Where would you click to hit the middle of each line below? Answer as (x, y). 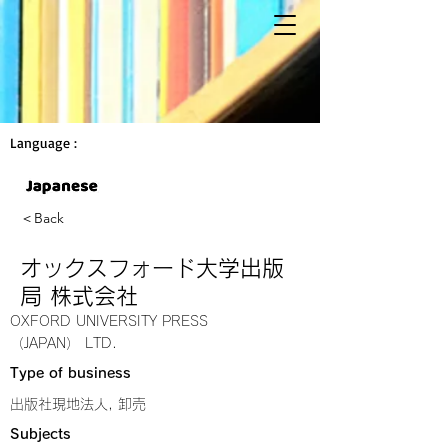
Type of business (70, 373)
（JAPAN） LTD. (63, 343)
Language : (46, 142)
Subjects (40, 434)
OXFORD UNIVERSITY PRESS (109, 321)
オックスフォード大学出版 (152, 268)
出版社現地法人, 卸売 (78, 404)
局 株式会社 (79, 296)
